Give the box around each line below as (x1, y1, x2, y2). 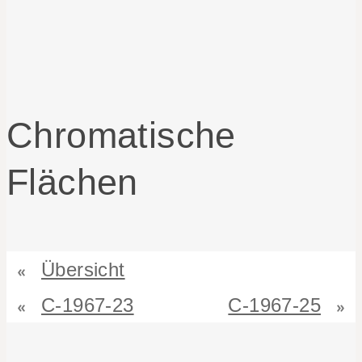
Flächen (6, 162, 138, 203)
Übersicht (41, 259, 125, 281)
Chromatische (6, 115, 236, 156)
